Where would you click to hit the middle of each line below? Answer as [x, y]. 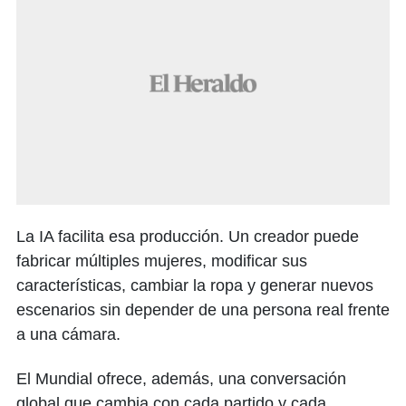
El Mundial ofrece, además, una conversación [181, 379]
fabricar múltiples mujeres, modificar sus [162, 261]
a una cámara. [68, 334]
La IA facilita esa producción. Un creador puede [188, 237]
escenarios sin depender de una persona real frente [203, 310]
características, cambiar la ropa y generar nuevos [195, 285]
